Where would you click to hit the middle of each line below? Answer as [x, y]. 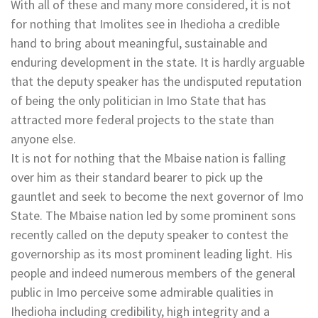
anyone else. [43, 138]
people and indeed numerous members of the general [153, 273]
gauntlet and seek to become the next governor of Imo [157, 196]
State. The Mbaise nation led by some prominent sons [153, 215]
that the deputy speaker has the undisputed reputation [156, 81]
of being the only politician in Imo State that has [138, 100]
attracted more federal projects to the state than [142, 119]
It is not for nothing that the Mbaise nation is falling [148, 158]
